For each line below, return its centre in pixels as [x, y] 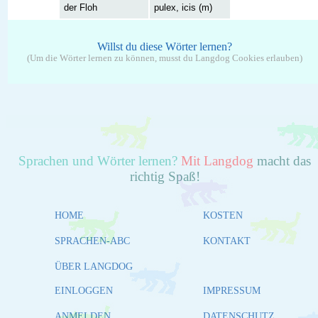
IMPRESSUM [232, 290]
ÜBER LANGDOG [94, 266]
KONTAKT [227, 241]
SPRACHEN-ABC [92, 241]
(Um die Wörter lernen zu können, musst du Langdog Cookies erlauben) [165, 58]
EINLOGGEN [84, 290]
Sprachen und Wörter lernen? [98, 160]
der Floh [81, 7]
